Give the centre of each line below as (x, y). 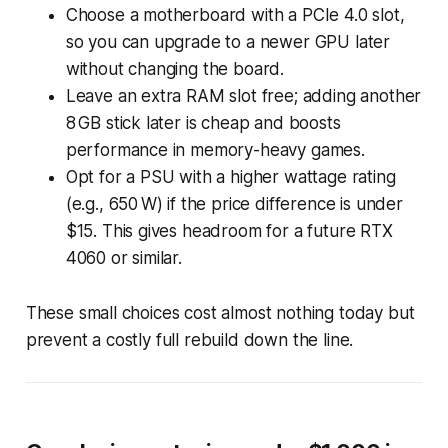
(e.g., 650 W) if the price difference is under (234, 203)
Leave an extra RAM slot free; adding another (243, 95)
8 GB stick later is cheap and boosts (203, 122)
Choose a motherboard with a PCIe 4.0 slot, (235, 14)
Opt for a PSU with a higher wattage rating (230, 176)
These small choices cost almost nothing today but (220, 312)
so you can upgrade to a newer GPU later (228, 41)
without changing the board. (175, 68)
